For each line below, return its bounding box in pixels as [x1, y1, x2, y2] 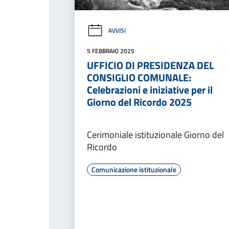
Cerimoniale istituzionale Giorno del [87, 127, 224, 142]
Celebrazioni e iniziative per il [87, 81, 213, 98]
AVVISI [108, 26, 126, 36]
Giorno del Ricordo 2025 [87, 94, 192, 110]
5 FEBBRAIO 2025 [87, 45, 134, 56]
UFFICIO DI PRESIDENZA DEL [87, 57, 214, 73]
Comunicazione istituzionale [91, 164, 176, 175]
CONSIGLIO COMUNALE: [87, 69, 191, 85]
